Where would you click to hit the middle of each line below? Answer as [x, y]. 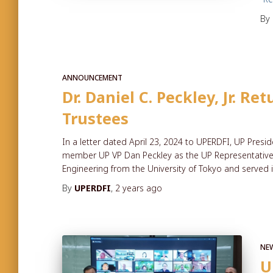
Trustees [95, 118]
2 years [129, 188]
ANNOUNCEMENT [92, 78]
